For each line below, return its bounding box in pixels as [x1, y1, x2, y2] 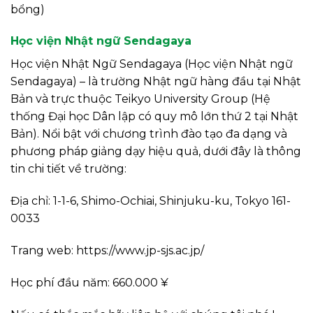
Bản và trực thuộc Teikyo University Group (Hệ [10, 92, 270, 106]
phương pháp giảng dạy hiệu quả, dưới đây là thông [10, 145, 301, 159]
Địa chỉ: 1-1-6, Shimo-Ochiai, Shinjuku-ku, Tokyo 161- [10, 194, 291, 208]
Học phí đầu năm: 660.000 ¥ [10, 275, 168, 289]
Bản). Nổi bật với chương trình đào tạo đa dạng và [10, 127, 287, 141]
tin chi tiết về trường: [10, 162, 126, 176]
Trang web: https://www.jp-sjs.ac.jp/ [10, 243, 204, 257]
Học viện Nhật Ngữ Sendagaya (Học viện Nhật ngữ [10, 57, 293, 71]
